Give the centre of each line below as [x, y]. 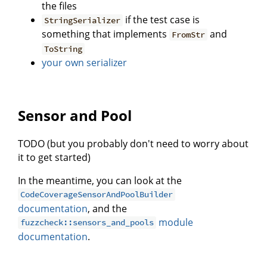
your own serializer [84, 62]
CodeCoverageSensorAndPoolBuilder [97, 195]
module [175, 222]
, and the [107, 208]
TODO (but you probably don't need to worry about [133, 143]
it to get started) [54, 157]
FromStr [189, 34]
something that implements [105, 34]
